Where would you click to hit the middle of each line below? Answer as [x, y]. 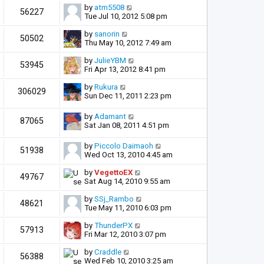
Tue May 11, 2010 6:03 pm [128, 208]
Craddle [108, 252]
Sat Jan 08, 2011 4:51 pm [127, 126]
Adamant [110, 117]
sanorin [107, 34]
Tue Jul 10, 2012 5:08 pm [126, 16]
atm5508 [109, 8]
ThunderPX [113, 226]
